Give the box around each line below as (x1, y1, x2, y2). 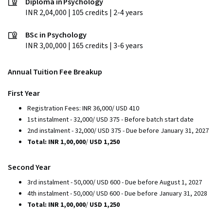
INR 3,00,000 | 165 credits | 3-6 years (25, 40, 143, 51)
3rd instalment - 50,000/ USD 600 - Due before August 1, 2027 (27, 178, 202, 187)
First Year (8, 88, 40, 99)
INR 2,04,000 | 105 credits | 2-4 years (25, 7, 143, 18)
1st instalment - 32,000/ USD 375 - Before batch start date (27, 115, 194, 125)
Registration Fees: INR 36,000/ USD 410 (27, 104, 139, 113)
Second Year (8, 162, 51, 173)
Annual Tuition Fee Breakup (8, 67, 102, 77)
